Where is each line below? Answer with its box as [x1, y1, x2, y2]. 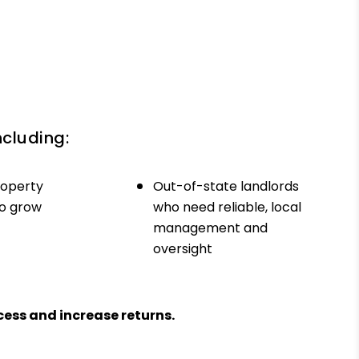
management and [153, 218, 268, 237]
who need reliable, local [153, 197, 302, 216]
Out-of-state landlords [153, 176, 300, 196]
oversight [153, 239, 213, 258]
